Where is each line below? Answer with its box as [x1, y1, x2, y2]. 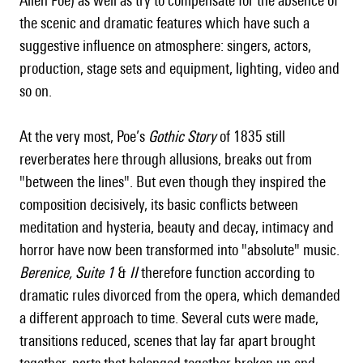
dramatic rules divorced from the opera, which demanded [19, 286, 340, 305]
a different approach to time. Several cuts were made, [19, 309, 318, 327]
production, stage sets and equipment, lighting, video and [19, 59, 340, 78]
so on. [19, 82, 52, 100]
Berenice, [19, 263, 75, 282]
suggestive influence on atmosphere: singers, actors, [19, 36, 311, 55]
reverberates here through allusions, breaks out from [19, 150, 312, 169]
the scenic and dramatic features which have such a [19, 14, 310, 32]
